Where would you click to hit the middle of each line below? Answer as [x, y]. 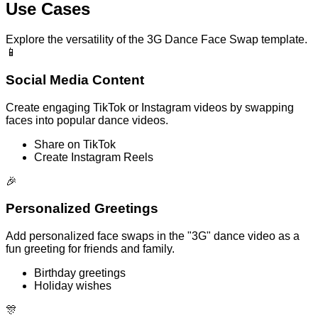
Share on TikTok [75, 144]
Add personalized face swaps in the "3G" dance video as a [153, 236]
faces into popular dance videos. [87, 120]
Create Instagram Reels [94, 157]
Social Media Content [75, 79]
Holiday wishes [73, 285]
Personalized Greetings [82, 209]
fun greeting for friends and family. [90, 248]
